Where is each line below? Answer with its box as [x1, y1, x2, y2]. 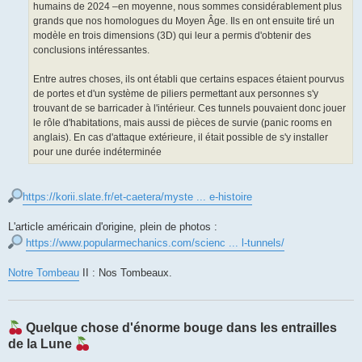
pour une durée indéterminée [33, 146, 162, 158]
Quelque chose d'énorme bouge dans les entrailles [23, 321, 337, 335]
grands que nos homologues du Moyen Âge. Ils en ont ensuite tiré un [33, 15, 335, 27]
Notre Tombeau [8, 267, 79, 280]
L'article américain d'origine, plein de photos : [8, 221, 217, 234]
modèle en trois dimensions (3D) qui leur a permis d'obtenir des [33, 30, 311, 42]
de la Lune [8, 337, 75, 351]
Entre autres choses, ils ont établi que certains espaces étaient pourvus [33, 74, 344, 86]
